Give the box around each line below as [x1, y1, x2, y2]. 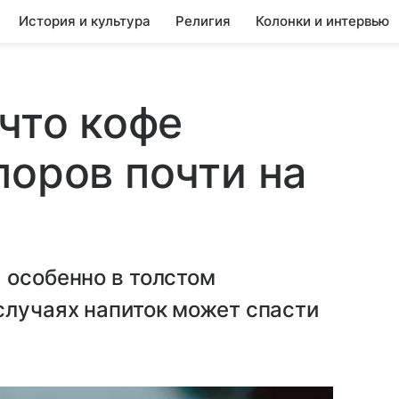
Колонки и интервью [256, 12, 389, 29]
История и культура [19, 12, 151, 29]
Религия [175, 12, 231, 29]
